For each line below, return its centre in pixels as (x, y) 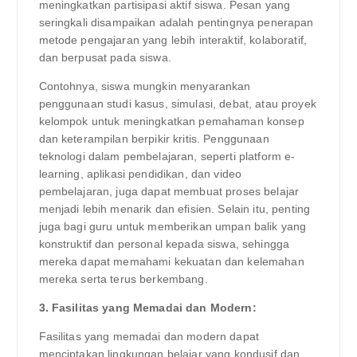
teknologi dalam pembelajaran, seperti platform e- (167, 157)
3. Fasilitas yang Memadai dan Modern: (147, 308)
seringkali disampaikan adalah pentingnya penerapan (176, 23)
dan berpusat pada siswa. (105, 58)
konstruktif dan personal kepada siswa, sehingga (164, 244)
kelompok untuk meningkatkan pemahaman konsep (171, 122)
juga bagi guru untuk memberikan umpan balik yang (173, 227)
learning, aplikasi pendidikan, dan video (140, 174)
